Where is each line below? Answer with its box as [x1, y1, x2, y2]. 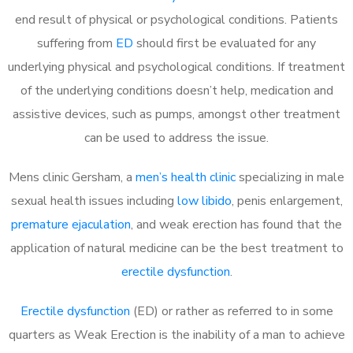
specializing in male [236, 168, 344, 186]
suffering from [37, 34, 116, 52]
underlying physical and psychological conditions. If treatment [8, 58, 345, 76]
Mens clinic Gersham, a [9, 168, 136, 186]
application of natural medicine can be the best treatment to [9, 239, 344, 257]
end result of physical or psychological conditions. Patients [15, 10, 338, 28]
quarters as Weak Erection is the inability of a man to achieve [8, 325, 345, 344]
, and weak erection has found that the [131, 215, 342, 233]
